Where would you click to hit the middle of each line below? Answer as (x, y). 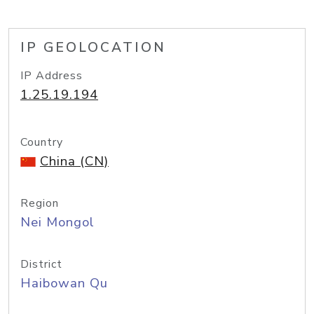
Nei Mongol (57, 222)
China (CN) (74, 161)
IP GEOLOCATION (93, 48)
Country (42, 142)
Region (40, 203)
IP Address (52, 76)
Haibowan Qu (64, 283)
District (41, 264)
